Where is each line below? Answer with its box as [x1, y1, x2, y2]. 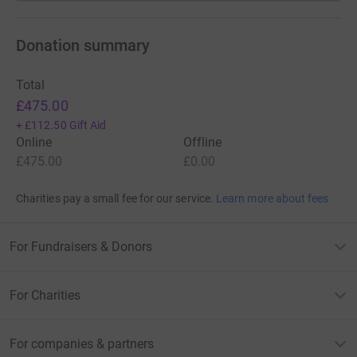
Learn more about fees [216, 192, 329, 206]
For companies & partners [10, 336, 154, 352]
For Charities [10, 288, 80, 304]
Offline [183, 135, 222, 151]
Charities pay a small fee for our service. [16, 192, 214, 206]
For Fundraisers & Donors [10, 239, 152, 255]
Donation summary [16, 36, 150, 56]
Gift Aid [69, 119, 107, 132]
